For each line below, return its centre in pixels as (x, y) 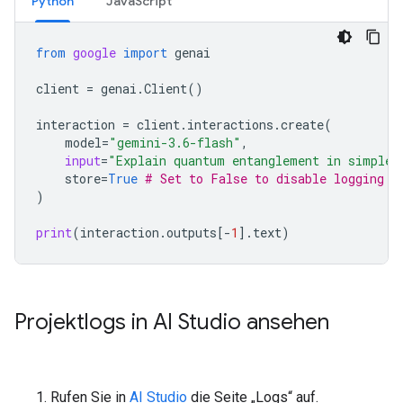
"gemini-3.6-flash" (175, 143)
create (302, 125)
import (145, 53)
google (94, 53)
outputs (192, 233)
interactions (230, 125)
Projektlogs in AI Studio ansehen (172, 322)
